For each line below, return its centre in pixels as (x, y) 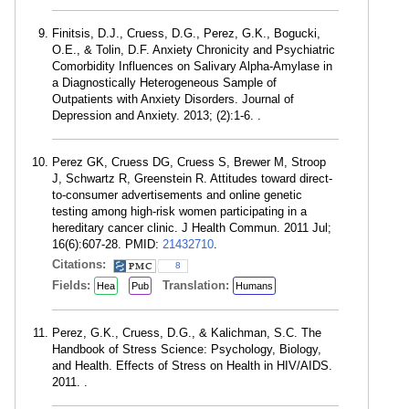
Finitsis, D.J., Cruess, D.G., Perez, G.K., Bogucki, (186, 33)
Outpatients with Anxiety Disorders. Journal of (173, 99)
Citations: (81, 264)
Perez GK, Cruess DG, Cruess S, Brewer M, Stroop (189, 162)
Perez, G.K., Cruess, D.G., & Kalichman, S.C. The (187, 333)
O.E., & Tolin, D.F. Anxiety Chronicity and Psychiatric (194, 50)
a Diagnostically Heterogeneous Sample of (164, 83)
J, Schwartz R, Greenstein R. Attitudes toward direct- (192, 178)
